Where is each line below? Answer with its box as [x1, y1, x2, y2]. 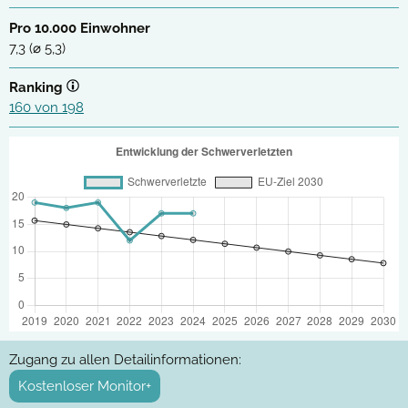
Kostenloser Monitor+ [18, 378, 151, 395]
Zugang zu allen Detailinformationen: [9, 352, 241, 369]
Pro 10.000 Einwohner [9, 20, 150, 37]
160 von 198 [9, 99, 84, 117]
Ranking [9, 79, 66, 97]
